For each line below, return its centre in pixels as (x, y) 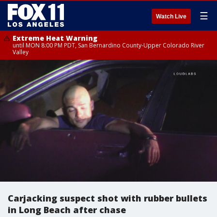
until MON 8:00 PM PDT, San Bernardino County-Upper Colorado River (108, 45)
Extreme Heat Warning (55, 38)
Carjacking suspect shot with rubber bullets (108, 198)
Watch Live (171, 16)
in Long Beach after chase (67, 210)
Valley (21, 52)
